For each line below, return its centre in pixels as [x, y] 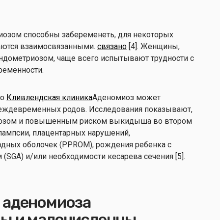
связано [112, 46]
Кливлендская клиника [49, 97]
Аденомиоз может [126, 97]
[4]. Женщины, [153, 46]
